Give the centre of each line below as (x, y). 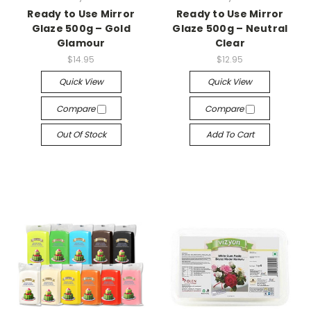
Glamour (81, 43)
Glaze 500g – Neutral (230, 29)
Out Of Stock (81, 134)
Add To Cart (230, 134)
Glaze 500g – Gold (81, 29)
